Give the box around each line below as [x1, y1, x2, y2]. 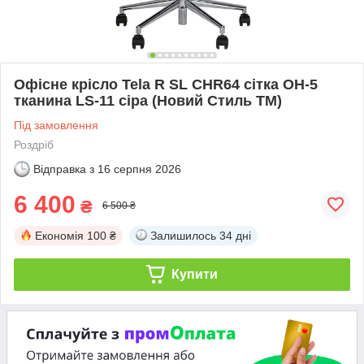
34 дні [219, 228, 251, 242]
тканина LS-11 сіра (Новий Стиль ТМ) [14, 92, 282, 109]
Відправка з [33, 162, 94, 175]
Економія [35, 228, 84, 242]
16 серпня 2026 [97, 162, 181, 175]
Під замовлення [14, 118, 98, 132]
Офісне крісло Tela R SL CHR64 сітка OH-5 [14, 76, 318, 93]
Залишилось [150, 228, 216, 242]
